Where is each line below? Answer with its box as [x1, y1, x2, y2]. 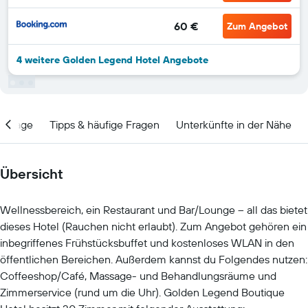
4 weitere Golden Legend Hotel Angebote [16, 54, 208, 66]
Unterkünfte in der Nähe [176, 117, 291, 131]
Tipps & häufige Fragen [49, 117, 159, 131]
